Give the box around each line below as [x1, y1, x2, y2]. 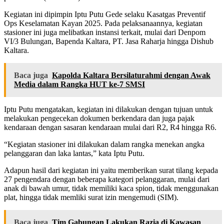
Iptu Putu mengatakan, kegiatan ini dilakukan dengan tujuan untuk [4, 105, 213, 114]
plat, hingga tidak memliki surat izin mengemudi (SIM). [4, 193, 178, 202]
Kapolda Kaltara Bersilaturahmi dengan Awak [52, 71, 210, 80]
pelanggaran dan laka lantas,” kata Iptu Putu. [4, 149, 144, 158]
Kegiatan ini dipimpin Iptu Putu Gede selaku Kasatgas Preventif [4, 10, 205, 19]
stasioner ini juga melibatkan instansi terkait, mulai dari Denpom [4, 28, 205, 37]
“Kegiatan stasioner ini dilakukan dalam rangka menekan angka [4, 140, 204, 149]
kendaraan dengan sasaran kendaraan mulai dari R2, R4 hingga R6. [4, 123, 216, 132]
